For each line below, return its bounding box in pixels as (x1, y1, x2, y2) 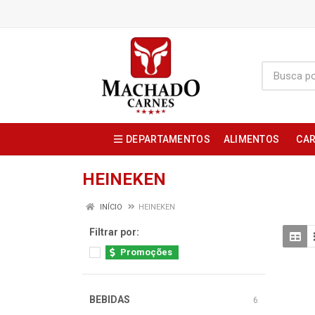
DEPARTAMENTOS (126, 134, 210, 145)
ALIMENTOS (223, 134, 280, 145)
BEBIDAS (89, 294, 130, 305)
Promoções (120, 247, 172, 257)
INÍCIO (98, 202, 122, 212)
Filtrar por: (89, 226, 139, 238)
